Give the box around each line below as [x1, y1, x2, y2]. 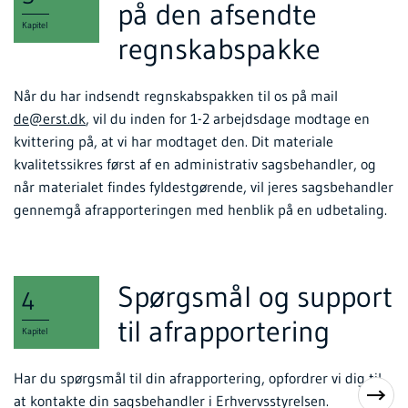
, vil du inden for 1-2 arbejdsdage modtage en [86, 109, 370, 128]
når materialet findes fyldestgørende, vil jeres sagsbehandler [14, 178, 393, 197]
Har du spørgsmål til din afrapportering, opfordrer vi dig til [14, 369, 382, 388]
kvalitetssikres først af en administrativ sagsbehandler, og [14, 155, 376, 174]
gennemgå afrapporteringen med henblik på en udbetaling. [14, 200, 387, 219]
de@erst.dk [14, 109, 86, 128]
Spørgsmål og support [117, 279, 393, 315]
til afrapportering [117, 313, 331, 350]
